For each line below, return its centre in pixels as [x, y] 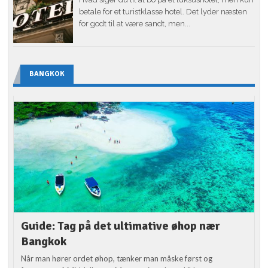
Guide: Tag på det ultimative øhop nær [121, 226]
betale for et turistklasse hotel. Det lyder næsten [163, 11]
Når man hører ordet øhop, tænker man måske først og [117, 258]
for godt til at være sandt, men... [135, 23]
